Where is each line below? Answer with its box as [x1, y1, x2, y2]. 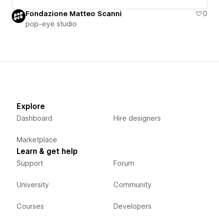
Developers [113, 202, 152, 211]
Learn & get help [16, 147, 78, 156]
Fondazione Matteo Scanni [25, 10, 122, 18]
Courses [16, 202, 44, 211]
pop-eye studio [25, 20, 77, 28]
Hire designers [113, 114, 161, 123]
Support [16, 159, 43, 168]
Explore [16, 102, 45, 111]
